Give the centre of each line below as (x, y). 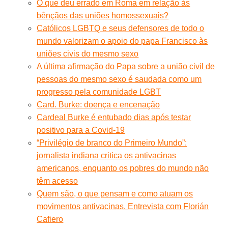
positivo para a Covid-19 (81, 130)
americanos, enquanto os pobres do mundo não (123, 168)
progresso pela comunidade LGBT (99, 92)
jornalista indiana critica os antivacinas (107, 155)
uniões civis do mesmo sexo (88, 53)
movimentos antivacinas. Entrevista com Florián (123, 206)
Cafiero (50, 219)
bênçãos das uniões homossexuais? (103, 15)
